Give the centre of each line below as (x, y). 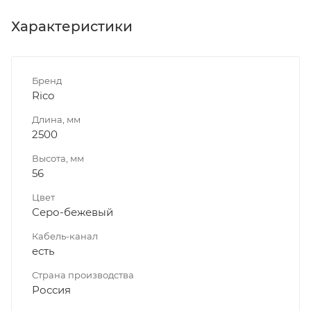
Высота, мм (58, 158)
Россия (51, 289)
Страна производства (83, 275)
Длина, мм (56, 119)
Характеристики (72, 26)
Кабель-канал (65, 236)
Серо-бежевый (73, 212)
